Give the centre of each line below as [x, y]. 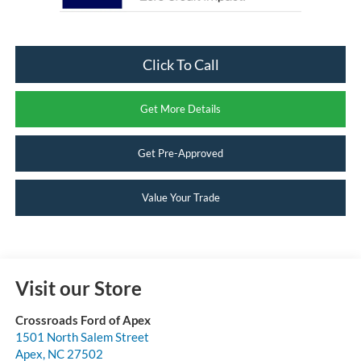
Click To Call [180, 65]
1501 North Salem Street [82, 337]
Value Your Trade [180, 198]
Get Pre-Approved [180, 154]
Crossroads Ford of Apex [83, 320]
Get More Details [180, 109]
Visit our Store [78, 288]
